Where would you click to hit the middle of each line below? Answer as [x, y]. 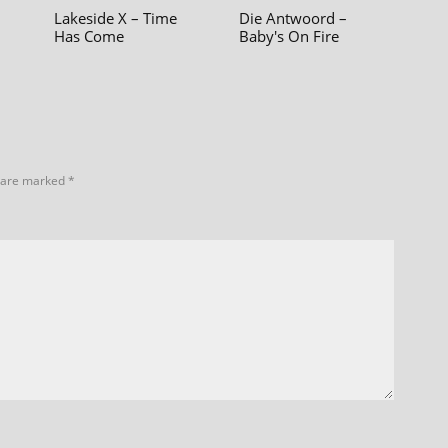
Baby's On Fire [289, 36]
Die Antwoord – [293, 18]
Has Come [89, 36]
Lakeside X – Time [115, 18]
